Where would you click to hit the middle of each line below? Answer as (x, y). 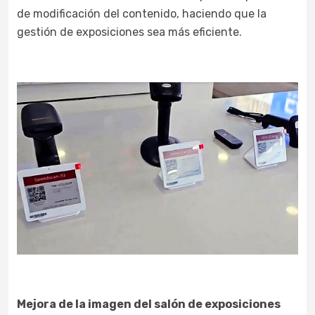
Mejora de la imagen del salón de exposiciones (149, 304)
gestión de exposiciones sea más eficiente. (129, 32)
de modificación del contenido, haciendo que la (142, 13)
